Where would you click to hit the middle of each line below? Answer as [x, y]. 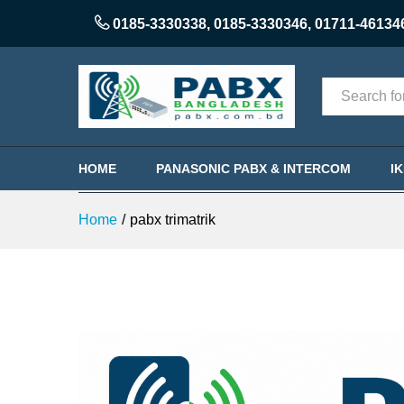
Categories [357, 97]
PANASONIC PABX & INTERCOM [253, 169]
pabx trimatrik [173, 220]
